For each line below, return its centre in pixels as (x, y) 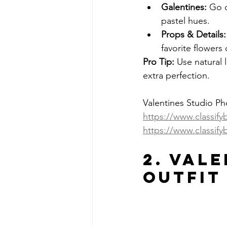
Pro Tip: (159, 62)
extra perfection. (176, 75)
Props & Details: (194, 34)
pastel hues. (185, 21)
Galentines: (184, 7)
